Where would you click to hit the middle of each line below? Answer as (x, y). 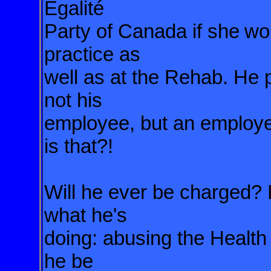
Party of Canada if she (142, 31)
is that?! (79, 146)
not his (76, 100)
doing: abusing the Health (155, 238)
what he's (88, 215)
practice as (95, 54)
